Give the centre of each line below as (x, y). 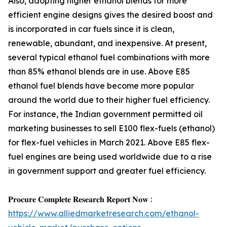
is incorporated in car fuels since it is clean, (91, 29)
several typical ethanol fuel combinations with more (109, 57)
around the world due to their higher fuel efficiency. (109, 100)
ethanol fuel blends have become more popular (101, 86)
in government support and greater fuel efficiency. (107, 171)
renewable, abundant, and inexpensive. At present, (107, 43)
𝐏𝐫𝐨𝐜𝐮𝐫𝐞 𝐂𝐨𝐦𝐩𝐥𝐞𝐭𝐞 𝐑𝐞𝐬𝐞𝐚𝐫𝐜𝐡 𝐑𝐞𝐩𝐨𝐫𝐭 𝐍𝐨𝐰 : (80, 199)
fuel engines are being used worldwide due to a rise (110, 157)
